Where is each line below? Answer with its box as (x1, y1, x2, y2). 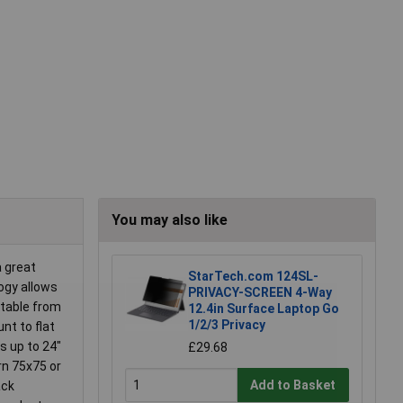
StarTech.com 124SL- (188, 269, 318, 284)
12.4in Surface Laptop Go (188, 301, 339, 317)
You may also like (112, 211, 228, 229)
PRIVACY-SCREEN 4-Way (188, 285, 332, 300)
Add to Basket (250, 377, 336, 392)
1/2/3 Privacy (188, 318, 265, 333)
